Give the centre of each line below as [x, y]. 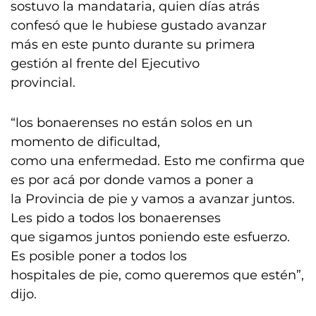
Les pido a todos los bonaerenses [116, 218]
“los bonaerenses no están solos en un [132, 123]
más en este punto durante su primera [133, 44]
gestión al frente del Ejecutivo [105, 63]
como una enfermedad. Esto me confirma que [158, 161]
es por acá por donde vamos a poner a [132, 180]
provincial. [43, 83]
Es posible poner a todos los [99, 256]
